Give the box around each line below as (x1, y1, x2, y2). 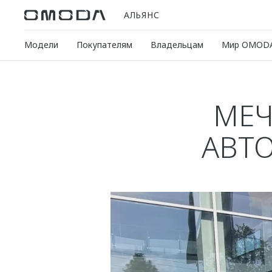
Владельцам (151, 39, 203, 50)
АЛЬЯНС (124, 8, 160, 21)
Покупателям (76, 39, 132, 50)
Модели (24, 39, 58, 50)
